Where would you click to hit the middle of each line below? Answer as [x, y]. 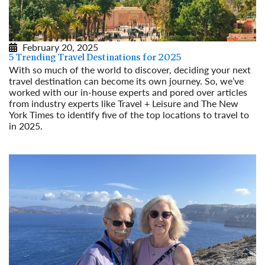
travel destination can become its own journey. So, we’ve [126, 81]
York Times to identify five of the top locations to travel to [129, 115]
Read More [31, 137]
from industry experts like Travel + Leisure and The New [124, 104]
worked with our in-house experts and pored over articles [128, 92]
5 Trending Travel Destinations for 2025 [95, 58]
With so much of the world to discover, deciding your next [130, 70]
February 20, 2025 [60, 47]
